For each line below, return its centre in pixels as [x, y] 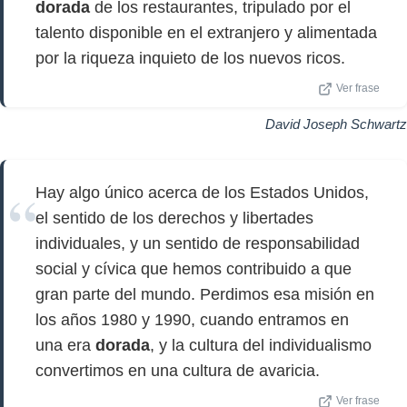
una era [65, 345]
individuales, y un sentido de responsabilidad [198, 243]
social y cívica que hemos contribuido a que [194, 269]
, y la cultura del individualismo [261, 345]
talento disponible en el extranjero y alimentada [206, 33]
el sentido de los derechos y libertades [174, 218]
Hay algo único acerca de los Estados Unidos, [202, 193]
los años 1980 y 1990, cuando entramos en [192, 320]
